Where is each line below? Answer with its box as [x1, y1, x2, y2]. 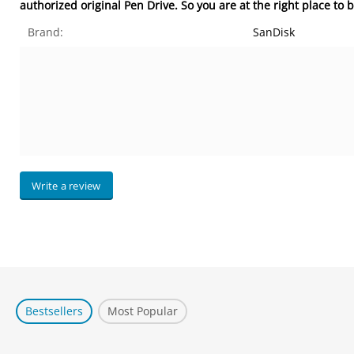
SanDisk [253, 24, 296, 40]
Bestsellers [25, 303, 84, 318]
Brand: [28, 24, 64, 40]
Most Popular [107, 303, 179, 318]
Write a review [32, 179, 101, 193]
